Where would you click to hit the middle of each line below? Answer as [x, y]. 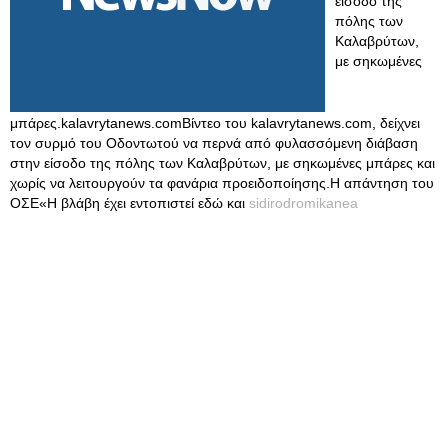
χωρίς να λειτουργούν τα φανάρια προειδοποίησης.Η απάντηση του [222, 183]
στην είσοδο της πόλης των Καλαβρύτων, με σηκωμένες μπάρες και [222, 163]
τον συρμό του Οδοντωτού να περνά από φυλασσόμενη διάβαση [214, 143]
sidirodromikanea [303, 203]
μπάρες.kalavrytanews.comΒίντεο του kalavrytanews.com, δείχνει [215, 123]
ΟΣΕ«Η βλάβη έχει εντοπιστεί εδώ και [129, 203]
